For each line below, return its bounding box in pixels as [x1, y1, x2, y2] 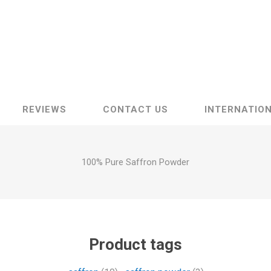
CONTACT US [103, 104, 168, 116]
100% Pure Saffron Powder [82, 157, 189, 168]
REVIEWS [22, 104, 67, 116]
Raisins [94, 56, 126, 68]
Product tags [89, 235, 182, 254]
